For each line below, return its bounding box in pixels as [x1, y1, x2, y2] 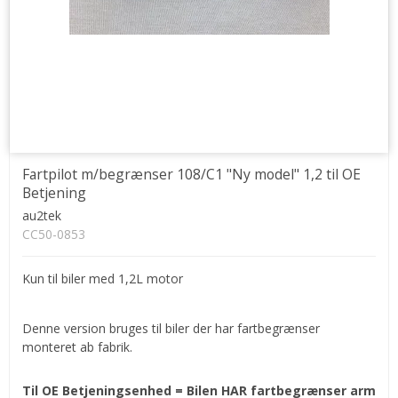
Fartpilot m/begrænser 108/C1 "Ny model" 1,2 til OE [22, 163, 361, 184]
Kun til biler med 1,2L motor [22, 269, 183, 287]
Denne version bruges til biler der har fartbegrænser [22, 319, 320, 337]
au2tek [22, 206, 61, 224]
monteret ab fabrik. [22, 338, 132, 355]
